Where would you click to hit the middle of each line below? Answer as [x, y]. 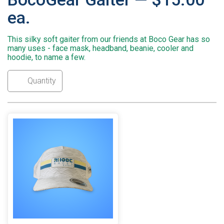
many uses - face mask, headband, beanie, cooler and [100, 48]
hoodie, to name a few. [46, 57]
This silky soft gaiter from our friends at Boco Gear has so [109, 39]
